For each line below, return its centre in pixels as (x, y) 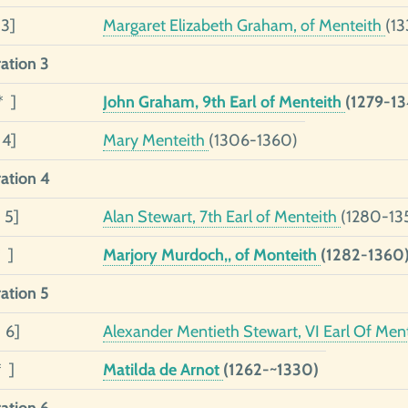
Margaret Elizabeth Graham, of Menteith (244, 25)
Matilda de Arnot (163, 370)
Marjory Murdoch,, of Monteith (211, 255)
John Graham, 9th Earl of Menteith (224, 102)
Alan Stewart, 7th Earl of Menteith (221, 217)
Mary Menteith (155, 140)
